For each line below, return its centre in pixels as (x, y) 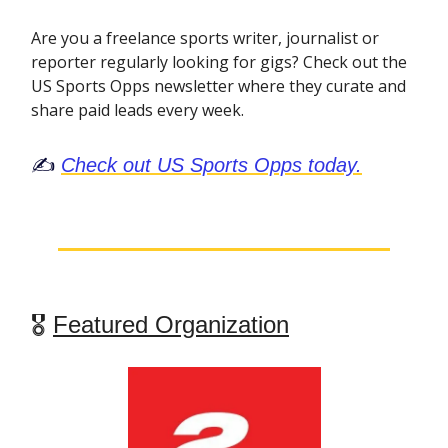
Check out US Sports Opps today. (211, 165)
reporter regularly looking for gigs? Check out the (219, 62)
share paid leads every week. (137, 110)
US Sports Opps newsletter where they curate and (218, 86)
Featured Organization (171, 325)
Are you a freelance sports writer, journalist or (205, 38)
